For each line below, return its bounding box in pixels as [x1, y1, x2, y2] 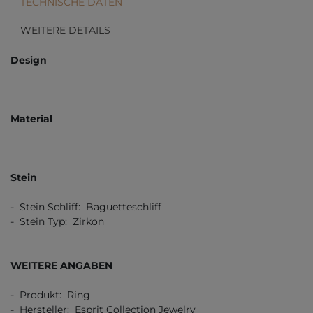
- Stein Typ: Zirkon [10, 214, 104, 228]
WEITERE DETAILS [20, 23, 110, 36]
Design [10, 53, 47, 66]
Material [10, 112, 52, 125]
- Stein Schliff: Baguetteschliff [10, 200, 161, 213]
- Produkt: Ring [10, 288, 90, 301]
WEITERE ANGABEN [10, 259, 112, 272]
